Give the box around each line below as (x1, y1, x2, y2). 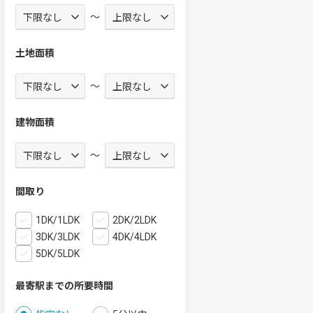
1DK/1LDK (36, 214, 80, 226)
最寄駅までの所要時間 (15, 280, 113, 291)
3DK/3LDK (36, 231, 80, 242)
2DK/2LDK (112, 214, 156, 226)
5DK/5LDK (36, 248, 80, 259)
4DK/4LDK (112, 231, 156, 242)
